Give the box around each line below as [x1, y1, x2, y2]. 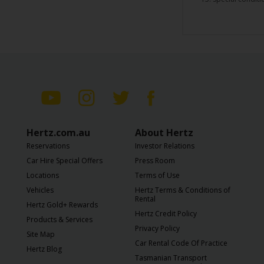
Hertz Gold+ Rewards [27, 200, 98, 210]
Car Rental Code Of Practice [135, 238, 227, 248]
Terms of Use [135, 170, 180, 180]
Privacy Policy [135, 223, 180, 233]
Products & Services [27, 214, 93, 225]
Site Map [27, 229, 55, 239]
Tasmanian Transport [135, 253, 207, 263]
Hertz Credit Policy [135, 209, 197, 219]
